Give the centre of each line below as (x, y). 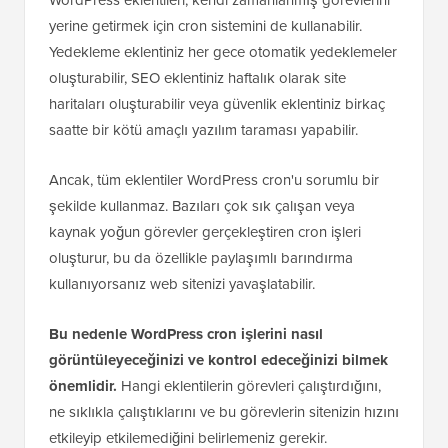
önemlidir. (83, 385)
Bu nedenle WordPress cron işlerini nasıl (186, 333)
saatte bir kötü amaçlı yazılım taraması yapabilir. (203, 129)
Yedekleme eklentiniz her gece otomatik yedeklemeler (223, 51)
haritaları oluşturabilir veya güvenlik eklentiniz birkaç (217, 103)
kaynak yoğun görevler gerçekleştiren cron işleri (205, 231)
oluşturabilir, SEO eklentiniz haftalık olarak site (197, 77)
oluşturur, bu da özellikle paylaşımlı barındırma (201, 257)
